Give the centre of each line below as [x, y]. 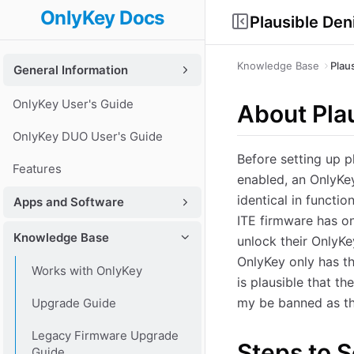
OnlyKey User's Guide [73, 104]
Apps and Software [69, 202]
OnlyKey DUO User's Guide [88, 136]
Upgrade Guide [73, 303]
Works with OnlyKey [87, 270]
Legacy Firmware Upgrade [105, 335]
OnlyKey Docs [102, 18]
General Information [71, 70]
